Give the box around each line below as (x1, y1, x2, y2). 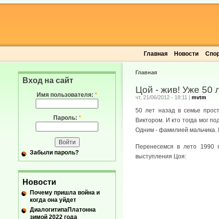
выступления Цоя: (135, 153, 186, 160)
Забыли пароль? (30, 149, 79, 156)
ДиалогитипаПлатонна (30, 206, 96, 213)
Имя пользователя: (37, 91, 95, 98)
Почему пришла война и (30, 189, 100, 196)
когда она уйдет (30, 196, 76, 203)
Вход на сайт (22, 76, 73, 85)
